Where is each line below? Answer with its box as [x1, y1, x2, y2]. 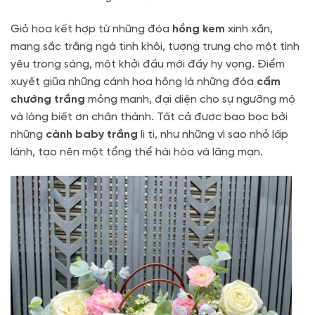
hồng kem [172, 23, 225, 36]
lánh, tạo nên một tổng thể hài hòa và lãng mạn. [11, 146, 263, 159]
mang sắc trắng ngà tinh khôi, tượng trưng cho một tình [11, 41, 300, 53]
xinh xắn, [225, 23, 273, 36]
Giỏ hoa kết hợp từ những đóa [11, 23, 172, 36]
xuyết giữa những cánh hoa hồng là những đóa [11, 76, 257, 89]
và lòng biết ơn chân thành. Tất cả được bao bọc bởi [11, 111, 288, 124]
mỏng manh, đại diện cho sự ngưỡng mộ [85, 94, 295, 106]
